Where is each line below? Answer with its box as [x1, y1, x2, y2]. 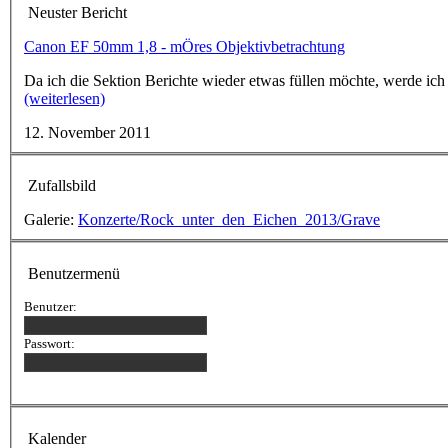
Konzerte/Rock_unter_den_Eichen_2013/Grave [78, 211, 380, 229]
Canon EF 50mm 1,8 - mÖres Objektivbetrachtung [24, 37, 345, 55]
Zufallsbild [28, 177, 96, 195]
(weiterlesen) [24, 89, 105, 107]
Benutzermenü [28, 264, 120, 282]
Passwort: [24, 335, 75, 351]
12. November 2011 [24, 123, 151, 141]
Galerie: [24, 211, 78, 229]
